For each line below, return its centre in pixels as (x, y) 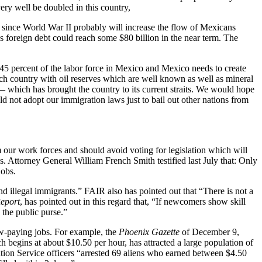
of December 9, (209, 232)
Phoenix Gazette (149, 232)
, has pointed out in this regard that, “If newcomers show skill (133, 201)
